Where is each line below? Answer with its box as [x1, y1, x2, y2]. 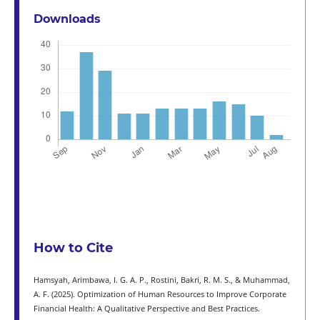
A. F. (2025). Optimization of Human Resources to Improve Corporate [33, 289, 286, 299]
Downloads [33, 11, 101, 26]
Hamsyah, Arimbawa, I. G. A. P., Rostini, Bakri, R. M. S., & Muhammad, [33, 274, 290, 285]
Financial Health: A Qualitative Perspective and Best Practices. [33, 303, 260, 314]
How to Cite [33, 239, 113, 256]
